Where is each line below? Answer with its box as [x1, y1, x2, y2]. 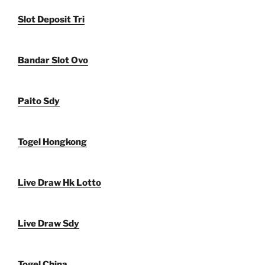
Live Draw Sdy [18, 218, 79, 229]
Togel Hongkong [18, 136, 87, 147]
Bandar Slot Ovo [18, 54, 88, 66]
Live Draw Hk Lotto [18, 177, 101, 188]
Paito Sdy [18, 95, 60, 106]
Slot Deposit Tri [18, 14, 85, 25]
